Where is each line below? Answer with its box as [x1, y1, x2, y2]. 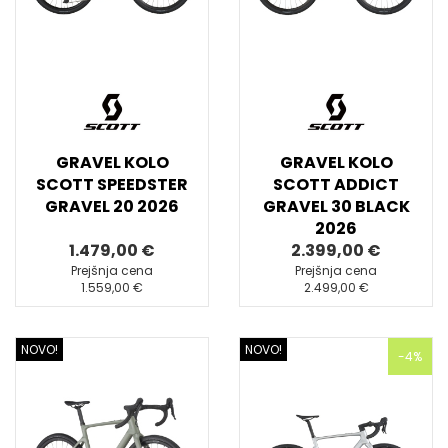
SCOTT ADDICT [273, 173, 399, 197]
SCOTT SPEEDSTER [36, 173, 188, 197]
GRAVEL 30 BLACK [262, 195, 410, 219]
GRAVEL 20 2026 [45, 195, 179, 219]
